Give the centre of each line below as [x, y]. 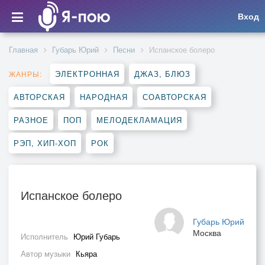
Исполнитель [46, 236]
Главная [23, 49]
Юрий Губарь [97, 236]
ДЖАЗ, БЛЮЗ [162, 74]
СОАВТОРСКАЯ [174, 97]
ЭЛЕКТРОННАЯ [87, 74]
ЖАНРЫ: [25, 74]
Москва [207, 232]
